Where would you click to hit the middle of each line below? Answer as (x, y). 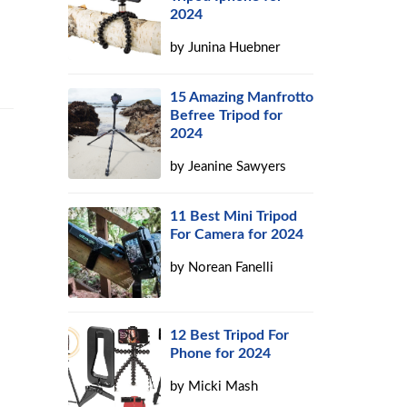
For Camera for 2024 (237, 234)
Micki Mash (223, 387)
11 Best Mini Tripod (234, 216)
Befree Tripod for (227, 115)
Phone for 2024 (221, 353)
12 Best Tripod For (230, 335)
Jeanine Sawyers (238, 167)
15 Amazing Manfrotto (242, 97)
